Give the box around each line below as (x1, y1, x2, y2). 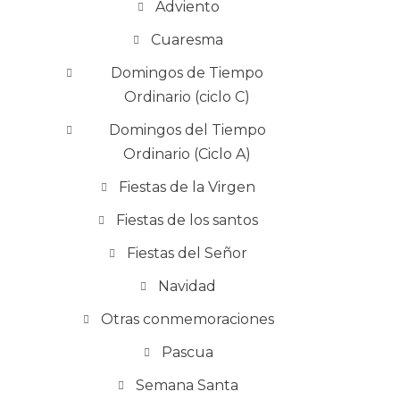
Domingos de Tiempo (111, 63, 264, 81)
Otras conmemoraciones (100, 310, 274, 328)
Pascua (161, 343, 213, 361)
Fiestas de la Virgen (119, 178, 256, 196)
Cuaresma (151, 30, 224, 48)
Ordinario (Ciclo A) (123, 145, 252, 162)
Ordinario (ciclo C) (124, 87, 251, 105)
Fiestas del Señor (127, 244, 248, 262)
